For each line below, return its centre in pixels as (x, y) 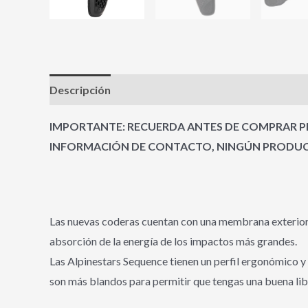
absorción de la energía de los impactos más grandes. (173, 241)
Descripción (80, 90)
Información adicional (179, 90)
